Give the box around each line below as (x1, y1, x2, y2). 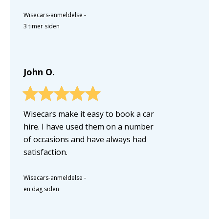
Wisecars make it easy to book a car (23, 108, 154, 119)
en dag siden (23, 184, 59, 193)
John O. (23, 66, 55, 78)
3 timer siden (23, 22, 60, 30)
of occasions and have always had (23, 133, 146, 145)
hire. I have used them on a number (23, 121, 153, 132)
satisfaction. (23, 146, 67, 157)
